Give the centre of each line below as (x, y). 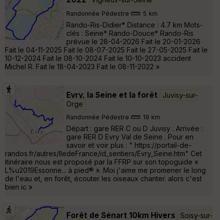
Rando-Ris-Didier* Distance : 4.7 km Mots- (135, 25)
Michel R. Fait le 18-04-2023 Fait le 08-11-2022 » (82, 66)
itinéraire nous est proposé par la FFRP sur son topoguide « (102, 162)
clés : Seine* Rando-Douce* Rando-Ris (130, 33)
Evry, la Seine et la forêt (112, 95)
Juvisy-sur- (180, 95)
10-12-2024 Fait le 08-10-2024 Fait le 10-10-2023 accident (98, 58)
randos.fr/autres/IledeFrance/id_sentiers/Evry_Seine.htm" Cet (103, 153)
